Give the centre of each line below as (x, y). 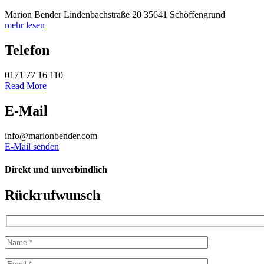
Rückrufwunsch (52, 195)
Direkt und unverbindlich (56, 169)
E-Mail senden (32, 146)
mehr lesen (25, 25)
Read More (26, 85)
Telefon (27, 50)
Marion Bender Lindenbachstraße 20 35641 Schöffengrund (115, 14)
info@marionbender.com (51, 136)
